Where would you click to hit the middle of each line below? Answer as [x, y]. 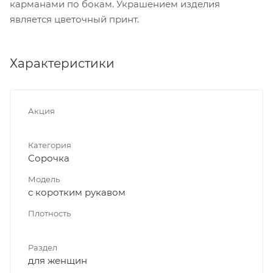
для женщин [58, 260]
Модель [44, 179]
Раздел [43, 247]
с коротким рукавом [77, 192]
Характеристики [62, 63]
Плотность [49, 213]
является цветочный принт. [74, 19]
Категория [50, 145]
